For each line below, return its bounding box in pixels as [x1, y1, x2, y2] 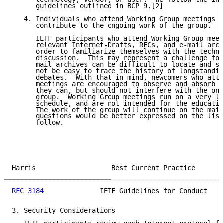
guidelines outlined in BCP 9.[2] [12, 2, 163, 10]
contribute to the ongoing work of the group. [12, 21, 211, 30]
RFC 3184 [12, 187, 44, 195]
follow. [12, 118, 64, 127]
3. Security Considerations [12, 206, 115, 215]
